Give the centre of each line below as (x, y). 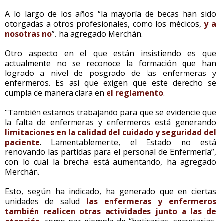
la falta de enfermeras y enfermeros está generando (110, 122)
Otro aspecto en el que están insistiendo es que (110, 53)
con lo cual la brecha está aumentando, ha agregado (110, 162)
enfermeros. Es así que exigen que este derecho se (110, 83)
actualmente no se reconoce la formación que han (110, 63)
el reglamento (135, 92)
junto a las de (186, 211)
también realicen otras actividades (78, 211)
